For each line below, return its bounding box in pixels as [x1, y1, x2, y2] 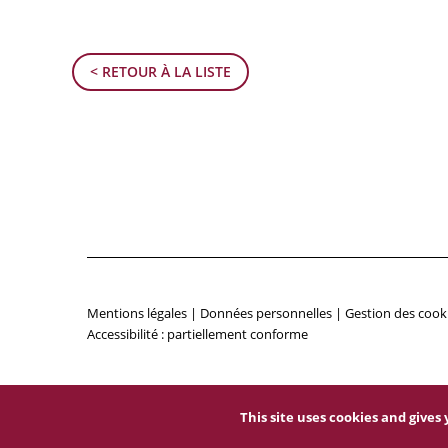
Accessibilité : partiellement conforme [87, 324, 308, 343]
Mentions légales [87, 303, 187, 322]
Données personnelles [200, 303, 332, 322]
